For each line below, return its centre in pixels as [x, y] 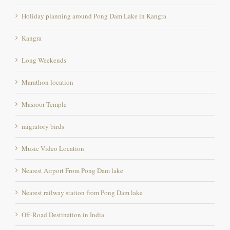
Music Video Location [53, 148]
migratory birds [43, 126]
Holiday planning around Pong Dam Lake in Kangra [94, 16]
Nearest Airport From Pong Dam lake [72, 170]
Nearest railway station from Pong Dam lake [82, 192]
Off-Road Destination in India [63, 214]
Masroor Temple [44, 104]
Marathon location [47, 82]
